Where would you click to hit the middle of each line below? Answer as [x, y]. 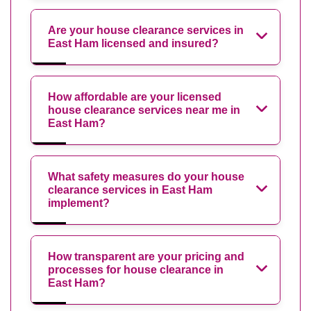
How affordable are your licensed [135, 96]
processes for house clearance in [136, 269]
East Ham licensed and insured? [133, 43]
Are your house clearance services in [146, 30]
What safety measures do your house [146, 176]
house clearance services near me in [144, 110]
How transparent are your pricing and [146, 256]
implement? [79, 203]
